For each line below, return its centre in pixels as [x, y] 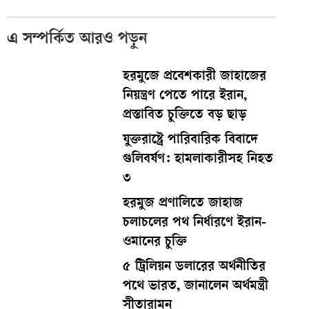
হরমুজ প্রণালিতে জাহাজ [182, 204]
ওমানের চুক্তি [154, 243]
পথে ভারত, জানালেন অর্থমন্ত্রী [195, 287]
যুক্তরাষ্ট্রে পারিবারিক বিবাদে [190, 141]
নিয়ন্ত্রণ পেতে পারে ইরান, [185, 97]
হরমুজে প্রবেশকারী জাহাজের [194, 77]
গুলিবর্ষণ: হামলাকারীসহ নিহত [198, 160]
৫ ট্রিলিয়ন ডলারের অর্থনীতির [194, 268]
